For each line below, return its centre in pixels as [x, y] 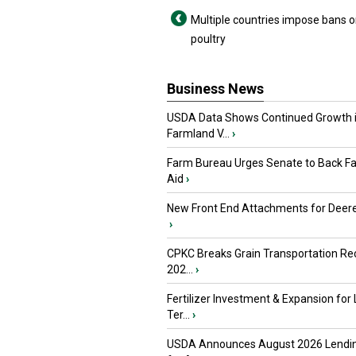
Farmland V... [198, 133]
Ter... [178, 315]
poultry [208, 39]
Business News [215, 89]
